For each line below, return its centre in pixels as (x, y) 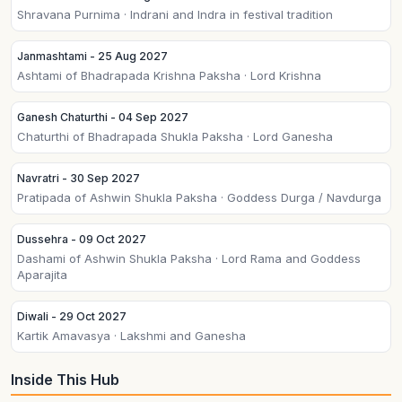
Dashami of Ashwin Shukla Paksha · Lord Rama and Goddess (189, 258)
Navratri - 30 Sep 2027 (79, 178)
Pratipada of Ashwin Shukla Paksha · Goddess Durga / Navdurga (199, 197)
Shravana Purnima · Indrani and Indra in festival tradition (175, 14)
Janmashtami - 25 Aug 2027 (92, 56)
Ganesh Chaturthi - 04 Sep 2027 (103, 117)
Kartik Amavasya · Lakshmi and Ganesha (131, 336)
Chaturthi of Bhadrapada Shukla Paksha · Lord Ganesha (175, 136)
